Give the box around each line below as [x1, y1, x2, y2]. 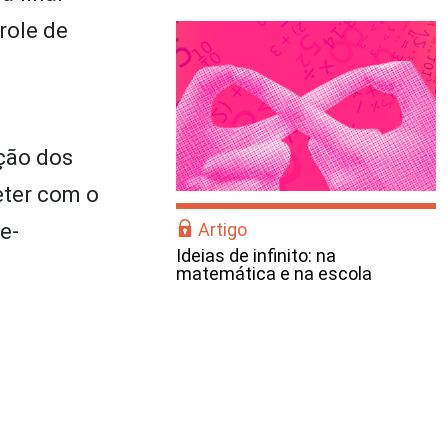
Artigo [198, 219, 247, 240]
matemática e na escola [176, 263, 372, 284]
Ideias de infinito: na [176, 245, 336, 266]
